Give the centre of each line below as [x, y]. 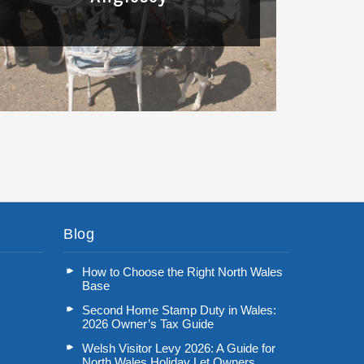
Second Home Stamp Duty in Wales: [180, 310]
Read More [122, 132]
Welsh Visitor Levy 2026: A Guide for [179, 348]
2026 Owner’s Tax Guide [148, 323]
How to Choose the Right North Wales [183, 271]
